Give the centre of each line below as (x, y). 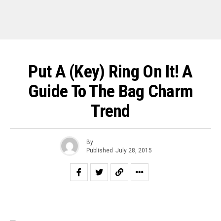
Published (100, 150)
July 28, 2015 (134, 150)
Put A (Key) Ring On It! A (110, 72)
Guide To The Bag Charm (110, 91)
